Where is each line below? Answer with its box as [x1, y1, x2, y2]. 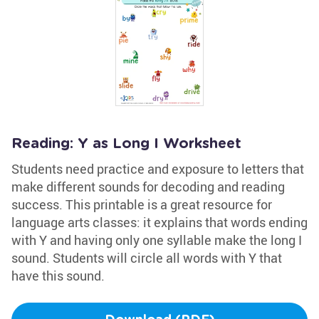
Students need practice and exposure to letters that [11, 160, 304, 177]
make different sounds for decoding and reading [11, 178, 285, 195]
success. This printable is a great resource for [11, 196, 272, 213]
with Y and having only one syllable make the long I [11, 231, 302, 249]
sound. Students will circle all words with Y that [11, 249, 282, 266]
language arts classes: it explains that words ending [11, 214, 308, 231]
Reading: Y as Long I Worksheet [11, 137, 241, 151]
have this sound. [11, 267, 105, 284]
